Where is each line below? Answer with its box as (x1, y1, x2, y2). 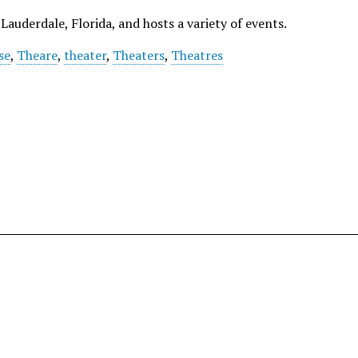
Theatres (171, 46, 224, 64)
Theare (17, 46, 58, 64)
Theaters (113, 46, 165, 64)
